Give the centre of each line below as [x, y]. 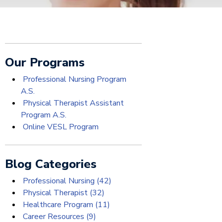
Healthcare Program [58, 205]
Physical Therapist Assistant [72, 103]
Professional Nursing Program [74, 79]
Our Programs [45, 62]
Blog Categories [51, 164]
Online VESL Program [60, 127]
